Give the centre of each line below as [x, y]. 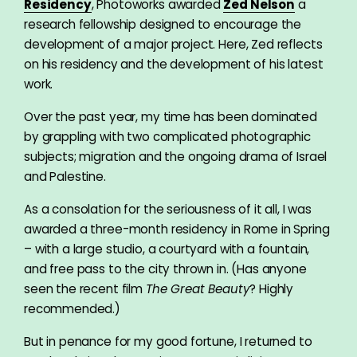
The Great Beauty [198, 288]
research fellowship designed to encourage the [163, 24]
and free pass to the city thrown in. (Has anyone [165, 269]
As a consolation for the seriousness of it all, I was [168, 209]
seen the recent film [85, 288]
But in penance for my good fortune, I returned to [168, 341]
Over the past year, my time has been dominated [171, 116]
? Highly [272, 288]
